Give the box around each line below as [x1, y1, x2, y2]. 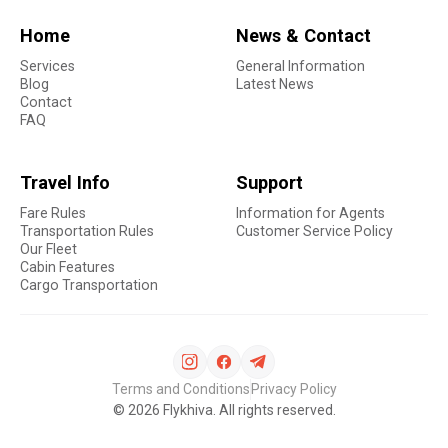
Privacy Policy [250, 381, 337, 398]
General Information [236, 58, 365, 75]
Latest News [236, 76, 314, 93]
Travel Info [20, 172, 110, 194]
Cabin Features [20, 259, 115, 276]
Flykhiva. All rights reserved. [159, 402, 336, 419]
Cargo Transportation [20, 277, 158, 294]
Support [236, 172, 303, 194]
